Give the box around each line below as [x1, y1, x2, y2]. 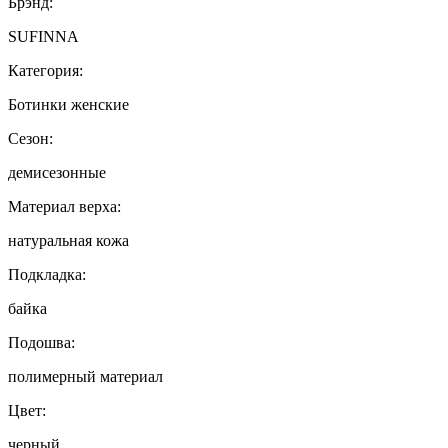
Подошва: [8, 333, 75, 351]
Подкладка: [8, 265, 86, 283]
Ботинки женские [8, 95, 129, 113]
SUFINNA [8, 27, 79, 45]
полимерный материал [8, 367, 163, 385]
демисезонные [8, 163, 106, 181]
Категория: [8, 61, 83, 79]
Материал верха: [8, 197, 121, 215]
